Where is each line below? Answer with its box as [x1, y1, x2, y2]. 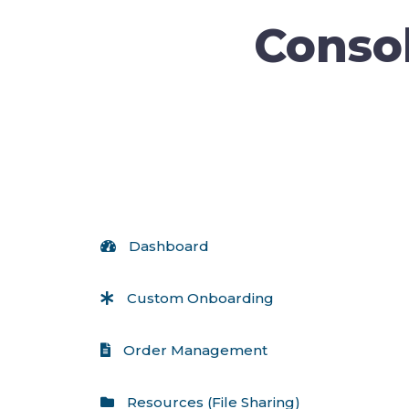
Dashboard [128, 236, 209, 255]
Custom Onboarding [126, 288, 274, 307]
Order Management [122, 341, 267, 359]
